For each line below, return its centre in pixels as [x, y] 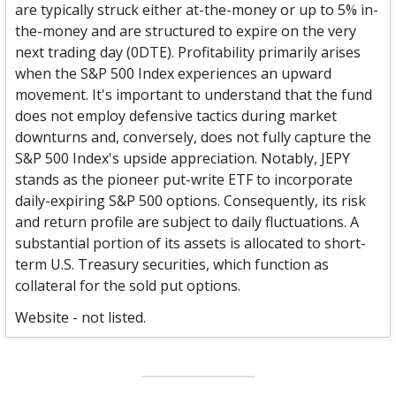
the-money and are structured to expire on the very [186, 31]
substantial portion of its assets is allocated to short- [191, 244]
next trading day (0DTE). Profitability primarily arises [188, 53]
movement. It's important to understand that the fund [194, 95]
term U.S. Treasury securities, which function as [172, 265]
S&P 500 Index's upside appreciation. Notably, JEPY [183, 159]
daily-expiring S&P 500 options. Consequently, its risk [191, 201]
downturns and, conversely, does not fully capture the [194, 137]
